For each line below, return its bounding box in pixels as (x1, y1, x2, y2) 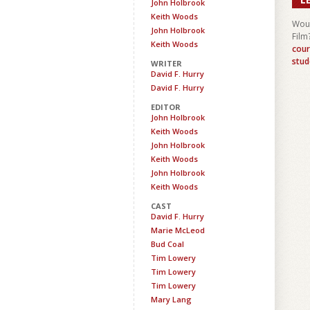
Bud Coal (151, 239, 184, 249)
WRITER (151, 58, 182, 69)
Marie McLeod (151, 225, 205, 235)
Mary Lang (151, 294, 192, 304)
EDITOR (151, 102, 181, 112)
